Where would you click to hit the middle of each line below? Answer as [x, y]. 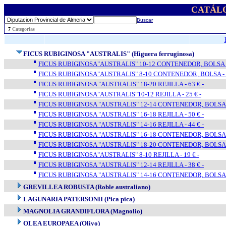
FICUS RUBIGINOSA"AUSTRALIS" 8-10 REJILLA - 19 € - [119, 155]
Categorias [23, 29]
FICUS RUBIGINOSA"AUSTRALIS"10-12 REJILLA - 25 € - [120, 94]
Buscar [145, 20]
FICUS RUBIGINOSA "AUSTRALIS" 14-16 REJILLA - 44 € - [121, 124]
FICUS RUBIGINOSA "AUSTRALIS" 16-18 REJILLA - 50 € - [121, 114]
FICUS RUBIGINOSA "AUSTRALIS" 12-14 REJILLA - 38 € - [121, 165]
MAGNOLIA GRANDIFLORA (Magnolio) [83, 211]
